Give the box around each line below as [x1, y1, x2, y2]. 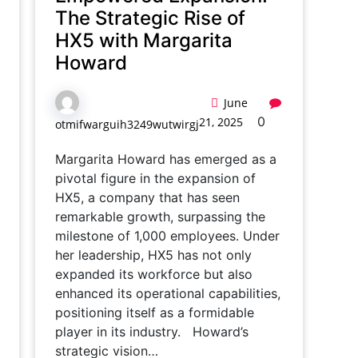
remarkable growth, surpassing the [55, 209, 265, 225]
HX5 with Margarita [55, 29, 233, 52]
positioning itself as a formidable [55, 304, 254, 320]
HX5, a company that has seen [55, 189, 240, 205]
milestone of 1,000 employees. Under [55, 228, 280, 244]
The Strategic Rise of [55, 6, 245, 30]
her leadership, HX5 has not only [55, 247, 252, 263]
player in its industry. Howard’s [55, 324, 249, 340]
